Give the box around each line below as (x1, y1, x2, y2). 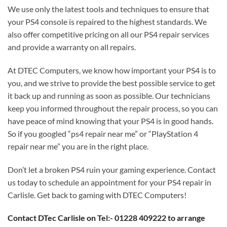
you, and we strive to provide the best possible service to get (8, 78, 215, 88)
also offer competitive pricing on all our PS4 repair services (8, 29, 209, 40)
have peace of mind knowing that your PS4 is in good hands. (8, 116, 213, 126)
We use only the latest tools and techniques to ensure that (8, 4, 209, 14)
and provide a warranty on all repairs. (8, 42, 136, 52)
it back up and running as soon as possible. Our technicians (8, 90, 210, 100)
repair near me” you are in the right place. (8, 141, 148, 151)
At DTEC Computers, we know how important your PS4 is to (8, 65, 216, 75)
